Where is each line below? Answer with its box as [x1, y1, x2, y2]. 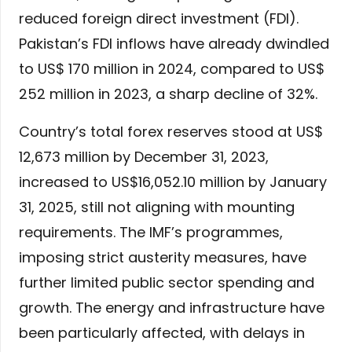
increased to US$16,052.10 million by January [19, 172, 327, 192]
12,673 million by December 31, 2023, [19, 147, 269, 167]
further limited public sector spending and [19, 273, 314, 293]
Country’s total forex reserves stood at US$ [19, 122, 323, 142]
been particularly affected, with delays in [19, 323, 305, 343]
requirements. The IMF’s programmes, [19, 222, 283, 243]
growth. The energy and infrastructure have [19, 298, 324, 318]
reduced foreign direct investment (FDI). [19, 9, 299, 29]
